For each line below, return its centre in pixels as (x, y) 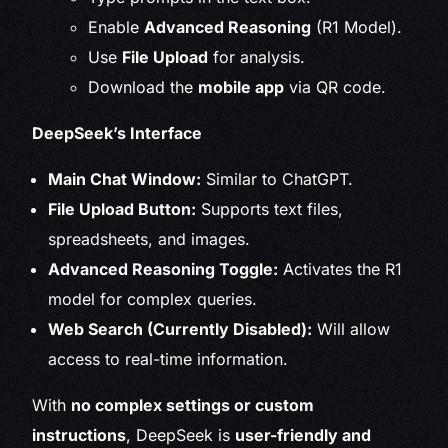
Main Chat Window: (125, 179)
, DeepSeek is (181, 435)
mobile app (241, 87)
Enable (116, 27)
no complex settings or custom (193, 405)
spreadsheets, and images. (149, 239)
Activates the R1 (340, 269)
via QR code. (335, 87)
